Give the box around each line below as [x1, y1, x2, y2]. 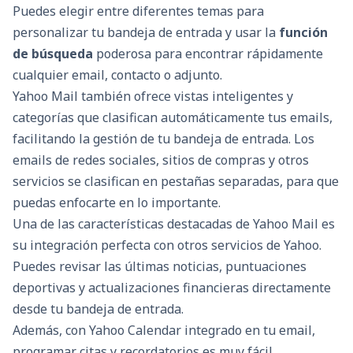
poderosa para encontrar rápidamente [93, 45, 323, 63]
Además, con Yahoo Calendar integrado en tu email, [13, 321, 315, 340]
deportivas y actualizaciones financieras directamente [13, 279, 331, 297]
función [279, 24, 328, 42]
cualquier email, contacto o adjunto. [13, 66, 222, 84]
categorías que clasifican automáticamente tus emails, [13, 109, 333, 127]
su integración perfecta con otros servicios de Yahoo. [13, 236, 321, 255]
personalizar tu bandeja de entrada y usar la [13, 24, 279, 42]
